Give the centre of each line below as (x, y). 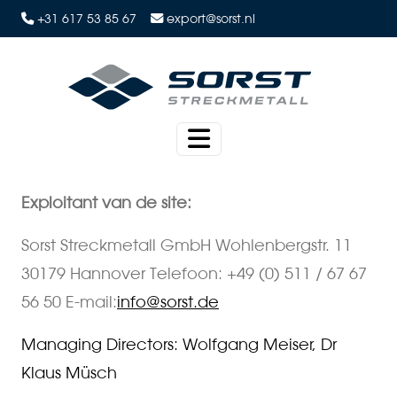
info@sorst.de (168, 301)
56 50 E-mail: (69, 301)
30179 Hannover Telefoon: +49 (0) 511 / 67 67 (194, 273)
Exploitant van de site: (106, 202)
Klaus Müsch (69, 372)
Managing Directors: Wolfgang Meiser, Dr (179, 344)
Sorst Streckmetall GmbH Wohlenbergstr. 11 (187, 245)
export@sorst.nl (211, 19)
